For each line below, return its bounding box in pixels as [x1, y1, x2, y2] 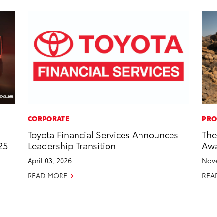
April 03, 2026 [28, 155, 72, 166]
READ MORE [28, 170, 68, 181]
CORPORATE [28, 113, 69, 124]
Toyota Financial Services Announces [28, 128, 179, 140]
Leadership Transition [28, 139, 116, 152]
